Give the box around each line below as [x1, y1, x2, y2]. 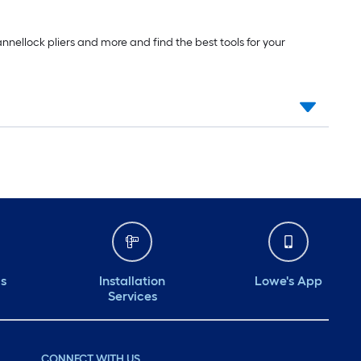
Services [107, 288, 157, 305]
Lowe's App [255, 273, 322, 289]
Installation [99, 273, 165, 289]
